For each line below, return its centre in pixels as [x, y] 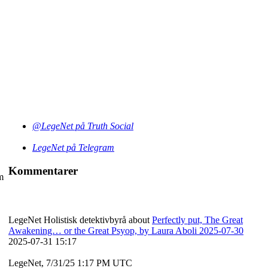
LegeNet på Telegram [73, 147]
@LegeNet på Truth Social [83, 126]
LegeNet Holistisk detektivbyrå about [80, 220]
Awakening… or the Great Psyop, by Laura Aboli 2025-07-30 [126, 231]
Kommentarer [43, 170]
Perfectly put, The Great [197, 220]
